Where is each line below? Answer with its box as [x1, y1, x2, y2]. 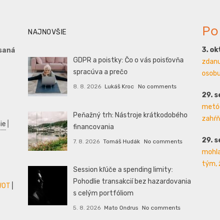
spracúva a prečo [73, 68, 128, 77]
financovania [73, 122, 114, 131]
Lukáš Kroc [105, 83, 135, 90]
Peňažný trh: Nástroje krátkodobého [73, 110, 188, 119]
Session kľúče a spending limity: [73, 165, 173, 174]
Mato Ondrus [104, 204, 138, 211]
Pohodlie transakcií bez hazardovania [73, 177, 191, 186]
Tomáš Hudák [103, 137, 140, 145]
